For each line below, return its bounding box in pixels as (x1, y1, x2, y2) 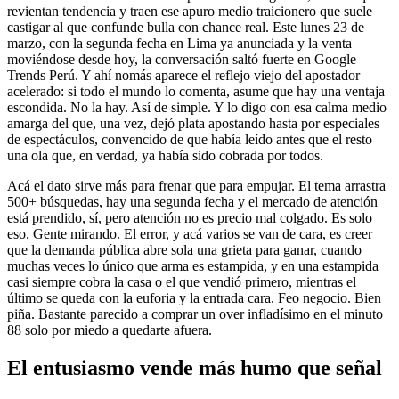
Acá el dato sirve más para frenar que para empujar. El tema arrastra (7, 177, 386, 193)
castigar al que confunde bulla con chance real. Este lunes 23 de (7, 19, 364, 35)
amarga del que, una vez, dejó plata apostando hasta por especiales (7, 115, 379, 131)
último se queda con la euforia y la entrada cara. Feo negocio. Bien (7, 289, 381, 305)
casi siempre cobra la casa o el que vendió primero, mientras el (7, 273, 356, 289)
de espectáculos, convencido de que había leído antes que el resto (7, 131, 372, 147)
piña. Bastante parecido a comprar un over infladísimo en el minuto (7, 305, 383, 322)
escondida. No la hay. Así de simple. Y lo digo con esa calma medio (7, 99, 387, 115)
